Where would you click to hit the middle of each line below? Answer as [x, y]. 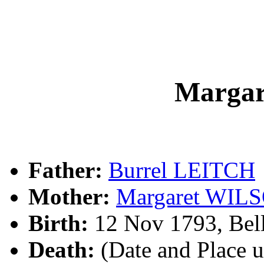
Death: [62, 249]
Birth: [58, 223]
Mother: [69, 196]
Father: [65, 170]
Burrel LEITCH [182, 170]
